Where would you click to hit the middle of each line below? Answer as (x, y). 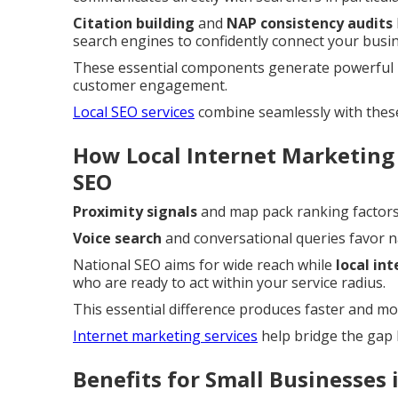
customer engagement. (150, 85)
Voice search (117, 238)
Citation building (134, 23)
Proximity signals (135, 211)
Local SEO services (134, 111)
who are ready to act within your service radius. (229, 282)
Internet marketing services (165, 335)
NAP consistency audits (310, 23)
